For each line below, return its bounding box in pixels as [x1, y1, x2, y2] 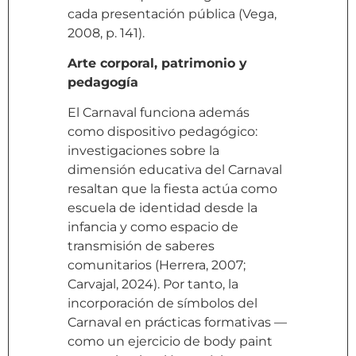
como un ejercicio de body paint [68, 334, 273, 350]
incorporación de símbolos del [68, 296, 257, 311]
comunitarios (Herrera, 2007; [68, 257, 246, 273]
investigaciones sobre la [68, 143, 219, 159]
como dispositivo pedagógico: [68, 124, 257, 140]
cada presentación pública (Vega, [68, 6, 277, 21]
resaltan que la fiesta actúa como [68, 181, 277, 197]
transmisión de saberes [68, 238, 215, 254]
